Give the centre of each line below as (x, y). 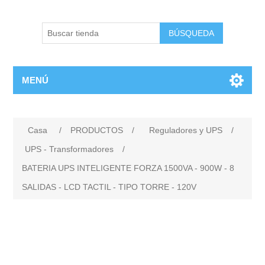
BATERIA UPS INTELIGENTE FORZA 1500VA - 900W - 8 (128, 168)
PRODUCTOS (97, 130)
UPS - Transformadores (70, 149)
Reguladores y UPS (186, 130)
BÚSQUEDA (191, 33)
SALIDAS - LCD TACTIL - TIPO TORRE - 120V (109, 187)
